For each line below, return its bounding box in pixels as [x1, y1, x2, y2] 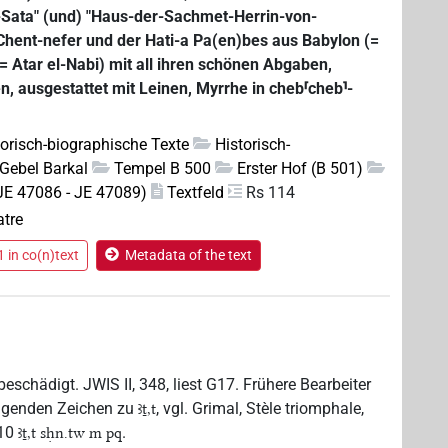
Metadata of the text [125, 246, 253, 263]
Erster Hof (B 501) [237, 158, 364, 178]
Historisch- [215, 134, 291, 154]
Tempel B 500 [114, 158, 212, 178]
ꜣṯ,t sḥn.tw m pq [18, 423, 123, 442]
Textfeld [167, 182, 225, 202]
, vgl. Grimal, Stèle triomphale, [156, 398, 365, 418]
